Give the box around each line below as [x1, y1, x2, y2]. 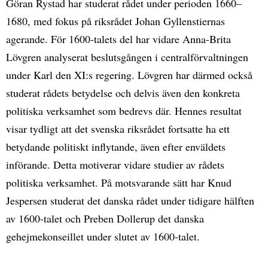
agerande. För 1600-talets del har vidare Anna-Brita [6, 31, 231, 46]
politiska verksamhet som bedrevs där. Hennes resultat [6, 103, 242, 118]
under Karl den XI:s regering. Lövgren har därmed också [6, 67, 252, 82]
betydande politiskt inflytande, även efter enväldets [6, 139, 226, 154]
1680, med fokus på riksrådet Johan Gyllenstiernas [6, 13, 225, 28]
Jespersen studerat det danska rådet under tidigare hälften [6, 193, 254, 208]
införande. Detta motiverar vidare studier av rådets [6, 157, 224, 172]
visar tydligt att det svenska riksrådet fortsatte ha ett [6, 121, 230, 136]
